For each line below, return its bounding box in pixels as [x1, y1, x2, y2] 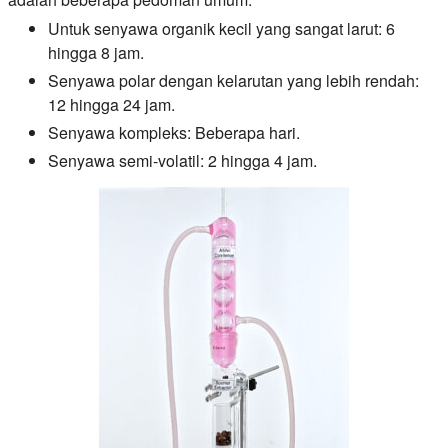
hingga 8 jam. [48, 40, 144, 64]
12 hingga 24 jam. [48, 92, 175, 116]
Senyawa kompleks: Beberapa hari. [48, 120, 300, 144]
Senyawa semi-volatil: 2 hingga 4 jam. [48, 148, 317, 172]
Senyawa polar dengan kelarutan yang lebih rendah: [48, 68, 419, 92]
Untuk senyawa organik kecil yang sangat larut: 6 [48, 16, 395, 40]
